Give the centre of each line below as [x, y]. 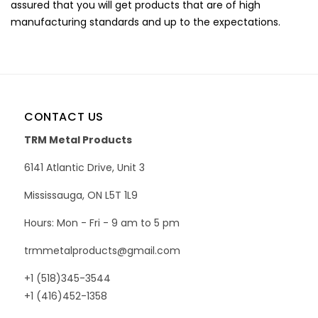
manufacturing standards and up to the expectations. [146, 22]
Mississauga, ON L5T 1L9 [81, 195]
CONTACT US [64, 116]
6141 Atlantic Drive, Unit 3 [84, 167]
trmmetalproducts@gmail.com [102, 250]
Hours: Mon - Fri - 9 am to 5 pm [102, 223]
